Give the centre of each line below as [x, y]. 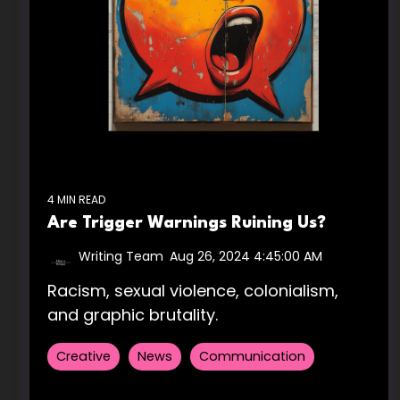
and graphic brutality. [133, 314]
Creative [83, 356]
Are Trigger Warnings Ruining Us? [187, 223]
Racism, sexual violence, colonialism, [193, 290]
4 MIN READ [76, 199]
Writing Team [121, 256]
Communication [252, 356]
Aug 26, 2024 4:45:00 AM [246, 256]
